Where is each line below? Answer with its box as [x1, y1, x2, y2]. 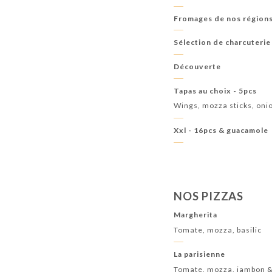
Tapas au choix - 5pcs [174, 86, 257, 95]
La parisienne [174, 250, 226, 259]
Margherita [174, 210, 218, 220]
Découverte [174, 62, 222, 72]
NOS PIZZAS [174, 189, 243, 203]
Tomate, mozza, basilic [174, 225, 262, 234]
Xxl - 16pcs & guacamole [174, 126, 269, 135]
